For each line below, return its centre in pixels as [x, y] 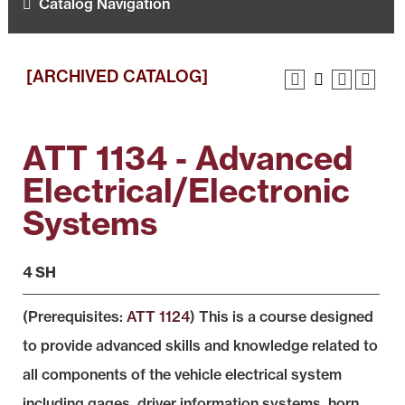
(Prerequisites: [75, 316]
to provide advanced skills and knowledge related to [200, 345]
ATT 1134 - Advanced [188, 158]
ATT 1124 [158, 316]
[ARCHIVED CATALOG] [117, 76]
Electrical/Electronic [186, 190]
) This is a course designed [282, 316]
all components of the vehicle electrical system [182, 374]
